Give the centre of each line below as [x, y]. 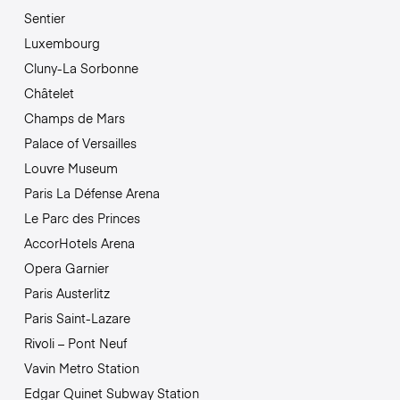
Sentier [44, 18]
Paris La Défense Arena [92, 193]
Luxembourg [62, 43]
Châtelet [49, 93]
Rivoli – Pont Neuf [75, 343]
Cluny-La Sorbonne [81, 68]
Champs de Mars [74, 118]
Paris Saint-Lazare [77, 318]
